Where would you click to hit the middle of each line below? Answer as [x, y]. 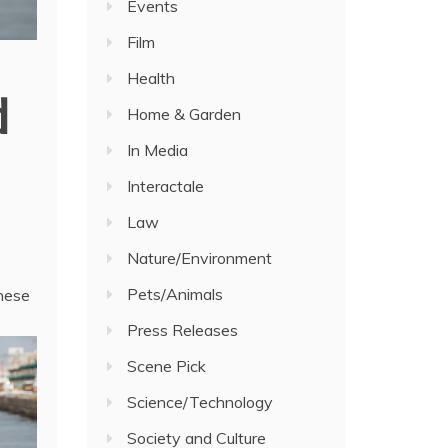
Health [151, 78]
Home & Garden [184, 114]
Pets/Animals [175, 294]
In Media [158, 150]
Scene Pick [167, 366]
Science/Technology [200, 402]
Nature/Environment [200, 258]
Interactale [166, 186]
